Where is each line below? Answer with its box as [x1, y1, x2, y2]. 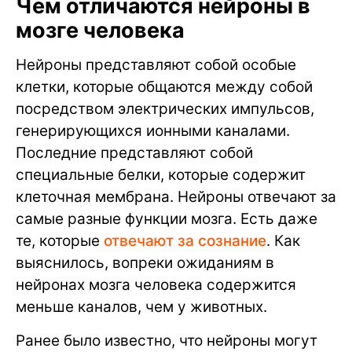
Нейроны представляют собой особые [16, 56, 296, 75]
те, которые [16, 232, 104, 251]
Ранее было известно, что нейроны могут [16, 332, 317, 350]
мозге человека [16, 17, 185, 44]
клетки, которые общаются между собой [16, 78, 313, 97]
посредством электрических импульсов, [16, 100, 314, 119]
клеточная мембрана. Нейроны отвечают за [16, 188, 336, 207]
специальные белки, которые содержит [16, 166, 306, 185]
